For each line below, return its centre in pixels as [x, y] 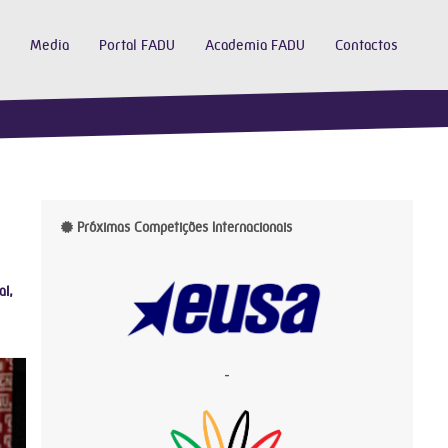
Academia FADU [255, 45]
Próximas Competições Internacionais [183, 227]
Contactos [366, 45]
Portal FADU [137, 45]
